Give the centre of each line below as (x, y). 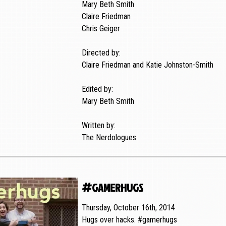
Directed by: (101, 53)
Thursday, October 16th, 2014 (128, 208)
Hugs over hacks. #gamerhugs (129, 220)
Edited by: (97, 89)
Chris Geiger (101, 29)
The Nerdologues (109, 138)
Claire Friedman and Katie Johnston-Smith (147, 65)
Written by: (99, 126)
